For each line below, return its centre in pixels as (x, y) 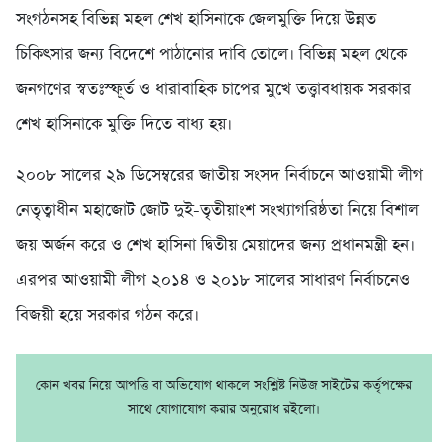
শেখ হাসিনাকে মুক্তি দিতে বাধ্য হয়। (124, 125)
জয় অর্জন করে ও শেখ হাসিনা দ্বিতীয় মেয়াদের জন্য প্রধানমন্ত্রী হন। (215, 246)
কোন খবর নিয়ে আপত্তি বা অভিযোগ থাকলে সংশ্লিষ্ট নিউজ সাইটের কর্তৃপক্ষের (224, 386)
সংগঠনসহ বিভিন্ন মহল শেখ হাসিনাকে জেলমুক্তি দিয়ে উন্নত (196, 20)
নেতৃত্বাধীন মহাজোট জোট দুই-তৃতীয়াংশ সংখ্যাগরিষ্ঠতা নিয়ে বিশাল (217, 211)
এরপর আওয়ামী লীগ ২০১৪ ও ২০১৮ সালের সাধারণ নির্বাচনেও (213, 281)
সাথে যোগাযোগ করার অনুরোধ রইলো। (224, 410)
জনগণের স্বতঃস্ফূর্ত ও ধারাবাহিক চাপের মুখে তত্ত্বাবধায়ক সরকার (213, 90)
